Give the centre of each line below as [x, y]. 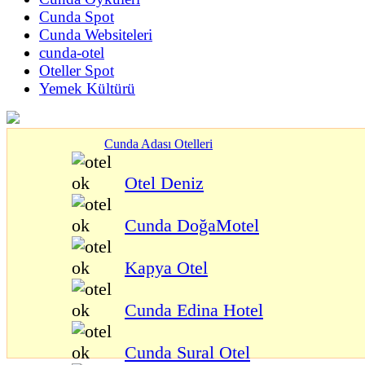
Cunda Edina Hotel [194, 310]
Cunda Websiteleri [96, 35]
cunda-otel [72, 53]
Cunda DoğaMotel [192, 225]
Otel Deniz [164, 183]
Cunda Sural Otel [187, 352]
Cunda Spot [77, 17]
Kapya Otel [166, 268]
